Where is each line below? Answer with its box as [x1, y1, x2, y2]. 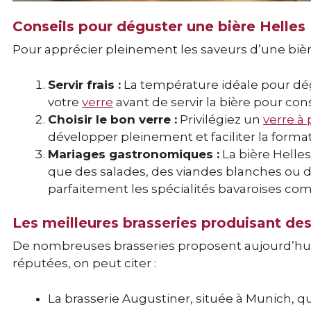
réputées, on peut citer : [12, 256, 156, 271]
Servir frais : [48, 77, 121, 92]
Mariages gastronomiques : [48, 146, 219, 161]
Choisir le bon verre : [48, 112, 177, 126]
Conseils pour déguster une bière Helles [12, 18, 305, 35]
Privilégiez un [177, 112, 263, 126]
